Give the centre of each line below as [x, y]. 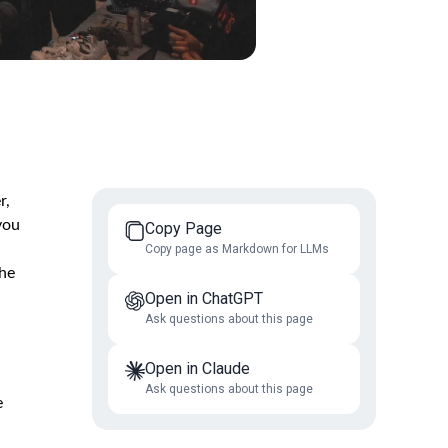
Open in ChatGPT [204, 299]
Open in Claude [197, 369]
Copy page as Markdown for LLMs [237, 249]
